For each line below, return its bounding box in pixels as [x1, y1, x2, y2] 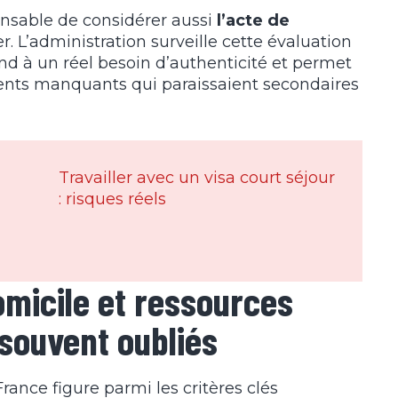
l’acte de [217, 11, 290, 31]
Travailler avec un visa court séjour [59, 168, 335, 188]
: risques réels [59, 189, 166, 210]
